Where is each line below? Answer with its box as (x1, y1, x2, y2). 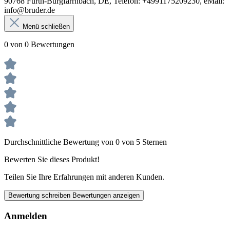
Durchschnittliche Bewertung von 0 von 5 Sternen (4, 137, 167, 146)
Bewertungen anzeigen (72, 191, 140, 199)
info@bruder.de (4, 5, 55, 14)
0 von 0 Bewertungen (4, 40, 74, 49)
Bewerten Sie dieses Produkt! (4, 155, 100, 164)
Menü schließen (23, 22, 70, 30)
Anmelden (4, 210, 47, 221)
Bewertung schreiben (8, 191, 72, 199)
